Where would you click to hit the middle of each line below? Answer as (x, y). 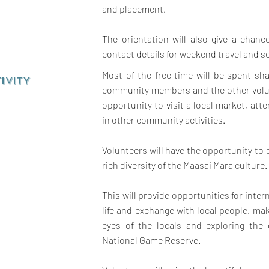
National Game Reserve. (151, 240)
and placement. (134, 9)
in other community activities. (164, 120)
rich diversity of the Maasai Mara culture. (185, 165)
